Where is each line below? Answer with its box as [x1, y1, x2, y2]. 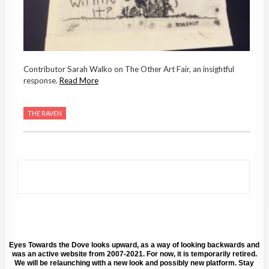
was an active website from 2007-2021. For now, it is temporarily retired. [11, 249, 257, 258]
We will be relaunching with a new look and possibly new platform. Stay [14, 258, 255, 267]
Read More [59, 76, 98, 86]
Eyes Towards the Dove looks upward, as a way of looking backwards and [9, 240, 260, 249]
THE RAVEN [27, 109, 62, 118]
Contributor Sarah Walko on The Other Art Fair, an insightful [23, 64, 234, 74]
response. [23, 76, 59, 86]
